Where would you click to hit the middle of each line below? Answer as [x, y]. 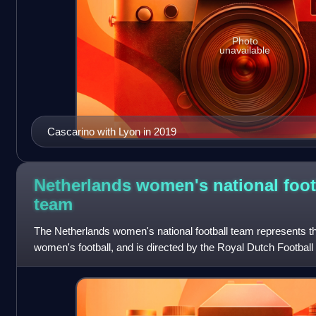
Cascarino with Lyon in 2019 [111, 132]
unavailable [245, 50]
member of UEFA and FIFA [96, 264]
